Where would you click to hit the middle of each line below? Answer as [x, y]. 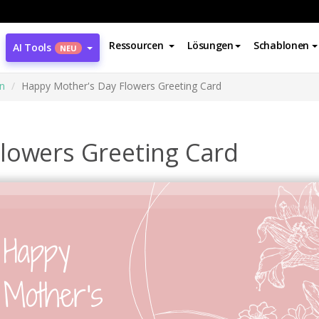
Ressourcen [136, 45]
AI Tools [32, 47]
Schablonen [281, 45]
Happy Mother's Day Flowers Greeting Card [121, 86]
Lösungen [210, 45]
